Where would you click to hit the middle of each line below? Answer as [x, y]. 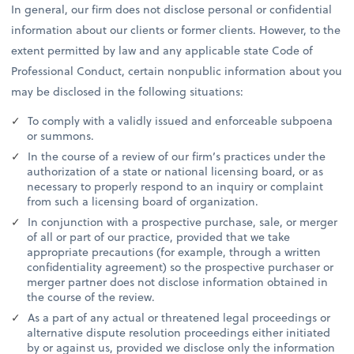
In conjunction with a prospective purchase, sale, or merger [181, 222]
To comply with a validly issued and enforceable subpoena [179, 121]
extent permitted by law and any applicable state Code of [162, 51]
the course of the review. [91, 297]
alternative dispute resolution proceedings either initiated [179, 333]
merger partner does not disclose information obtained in [178, 282]
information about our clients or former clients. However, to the [176, 30]
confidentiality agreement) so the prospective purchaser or [181, 267]
